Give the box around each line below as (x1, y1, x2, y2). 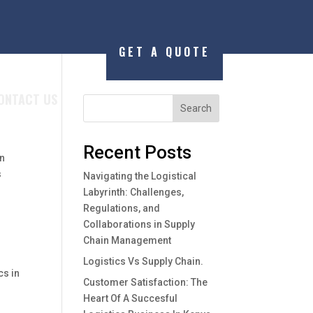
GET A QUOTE (118, 43, 210, 60)
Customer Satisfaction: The (83, 276, 208, 288)
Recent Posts (83, 141, 192, 163)
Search (180, 102, 212, 114)
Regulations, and (83, 202, 161, 214)
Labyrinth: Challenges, (83, 186, 184, 198)
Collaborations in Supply (83, 218, 196, 230)
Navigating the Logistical (83, 170, 197, 182)
